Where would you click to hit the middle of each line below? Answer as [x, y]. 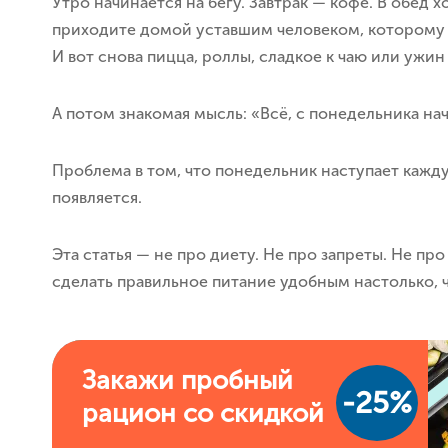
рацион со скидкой [203, 413]
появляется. [97, 197]
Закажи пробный [187, 380]
